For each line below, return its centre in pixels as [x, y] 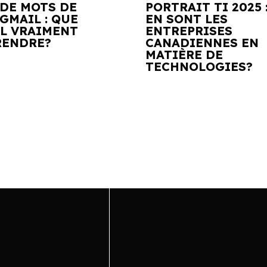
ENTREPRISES [189, 31]
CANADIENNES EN [202, 43]
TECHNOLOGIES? [199, 66]
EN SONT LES [187, 19]
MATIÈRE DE [184, 55]
